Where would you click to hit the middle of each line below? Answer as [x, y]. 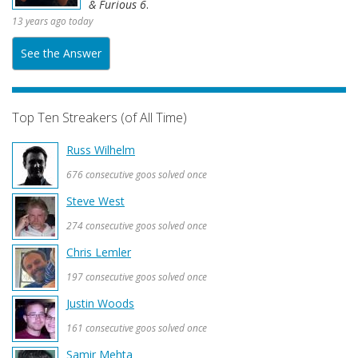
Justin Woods [100, 303]
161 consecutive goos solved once [137, 328]
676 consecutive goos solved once [137, 174]
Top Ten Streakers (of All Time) [99, 117]
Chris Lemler [99, 252]
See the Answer [61, 53]
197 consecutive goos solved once [137, 276]
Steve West [95, 201]
